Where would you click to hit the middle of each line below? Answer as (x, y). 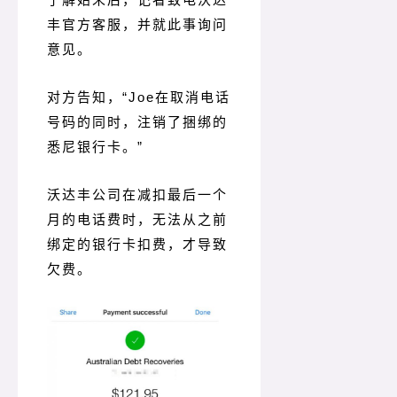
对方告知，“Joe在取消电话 (139, 97)
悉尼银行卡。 (92, 147)
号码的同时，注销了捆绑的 (137, 122)
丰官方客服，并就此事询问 (137, 25)
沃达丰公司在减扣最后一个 (137, 195)
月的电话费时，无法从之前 (137, 220)
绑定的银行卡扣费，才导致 (137, 245)
